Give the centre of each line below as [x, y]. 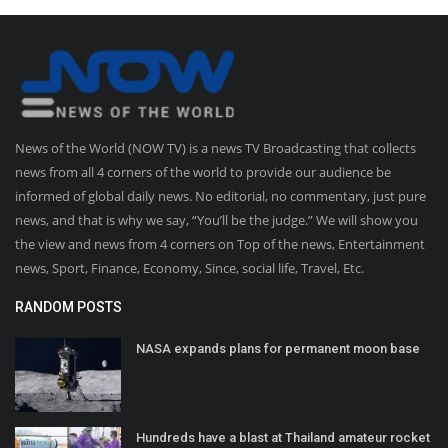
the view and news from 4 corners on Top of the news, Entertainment [220, 243]
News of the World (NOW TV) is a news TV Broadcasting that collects [215, 147]
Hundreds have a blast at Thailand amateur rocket [283, 437]
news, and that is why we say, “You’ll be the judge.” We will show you [216, 219]
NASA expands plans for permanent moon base [278, 348]
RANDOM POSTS [68, 306]
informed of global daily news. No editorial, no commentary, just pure [220, 195]
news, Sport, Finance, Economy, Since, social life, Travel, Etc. [189, 267]
